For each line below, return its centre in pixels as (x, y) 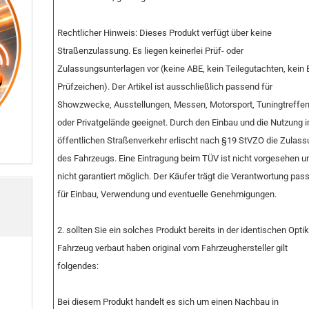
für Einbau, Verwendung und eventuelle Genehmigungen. (167, 194)
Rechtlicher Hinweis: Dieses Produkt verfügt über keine (165, 33)
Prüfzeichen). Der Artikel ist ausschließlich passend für (165, 87)
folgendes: (78, 266)
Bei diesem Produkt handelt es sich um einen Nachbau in (168, 302)
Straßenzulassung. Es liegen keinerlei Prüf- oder (151, 51)
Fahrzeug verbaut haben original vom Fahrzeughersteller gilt (173, 248)
